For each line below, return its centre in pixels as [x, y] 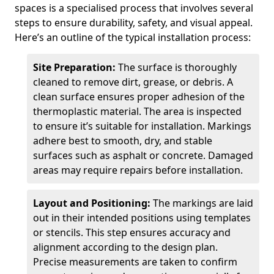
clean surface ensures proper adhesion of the [139, 97]
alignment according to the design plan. [125, 247]
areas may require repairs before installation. [138, 170]
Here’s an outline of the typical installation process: [133, 37]
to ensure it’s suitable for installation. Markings [142, 126]
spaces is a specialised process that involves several [134, 8]
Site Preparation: [76, 67]
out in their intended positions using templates [142, 218]
